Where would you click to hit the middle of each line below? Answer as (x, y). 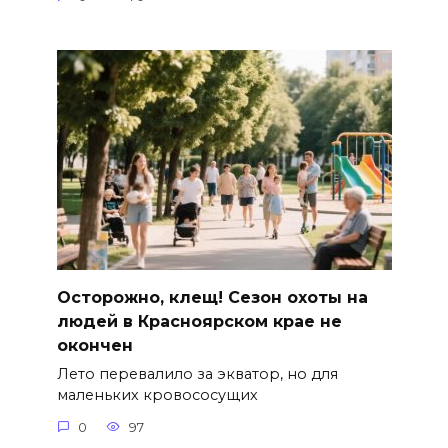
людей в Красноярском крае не (199, 321)
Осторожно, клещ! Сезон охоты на (212, 297)
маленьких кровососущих (157, 395)
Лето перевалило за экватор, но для (197, 374)
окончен (94, 345)
